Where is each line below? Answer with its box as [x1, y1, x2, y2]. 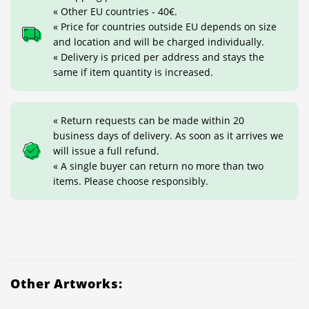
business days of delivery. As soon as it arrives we [53, 128, 283, 142]
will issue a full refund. [53, 143, 159, 157]
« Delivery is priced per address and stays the [53, 50, 264, 63]
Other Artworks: [10, 275, 123, 292]
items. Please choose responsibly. [53, 174, 208, 188]
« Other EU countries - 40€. [53, 4, 177, 18]
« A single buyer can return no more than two [53, 159, 263, 172]
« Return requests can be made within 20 [53, 113, 244, 127]
